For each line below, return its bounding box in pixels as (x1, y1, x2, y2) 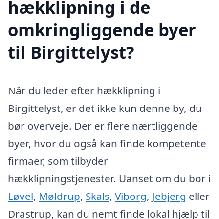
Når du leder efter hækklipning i (8, 84, 160, 98)
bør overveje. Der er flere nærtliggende (8, 119, 197, 133)
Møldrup (39, 189, 80, 203)
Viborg (115, 189, 147, 203)
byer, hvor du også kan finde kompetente (8, 136, 206, 151)
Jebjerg (152, 189, 186, 203)
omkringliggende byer (8, 18, 196, 42)
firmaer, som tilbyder (8, 154, 108, 168)
